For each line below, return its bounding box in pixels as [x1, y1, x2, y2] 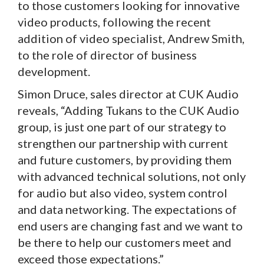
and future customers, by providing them [18, 153, 232, 167]
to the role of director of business [18, 48, 197, 62]
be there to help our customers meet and [18, 235, 232, 250]
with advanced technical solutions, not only [18, 169, 246, 184]
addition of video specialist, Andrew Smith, [18, 31, 245, 46]
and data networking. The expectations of [18, 202, 237, 217]
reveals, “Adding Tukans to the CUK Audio [18, 103, 239, 118]
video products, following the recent [18, 15, 211, 29]
